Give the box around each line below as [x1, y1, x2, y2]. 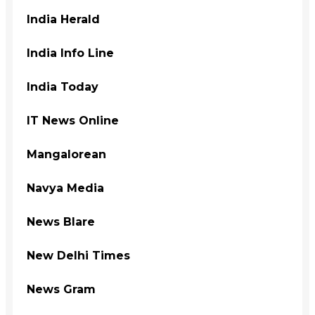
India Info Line [27, 46, 114, 60]
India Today [27, 79, 98, 94]
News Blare [27, 214, 95, 229]
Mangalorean [27, 147, 106, 161]
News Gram [27, 282, 96, 296]
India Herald [27, 12, 100, 26]
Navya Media [27, 181, 104, 195]
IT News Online [27, 113, 119, 127]
